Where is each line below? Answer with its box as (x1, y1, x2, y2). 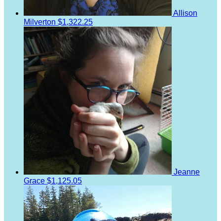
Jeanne (174, 167, 200, 176)
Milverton (24, 17, 58, 26)
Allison (173, 8, 197, 17)
